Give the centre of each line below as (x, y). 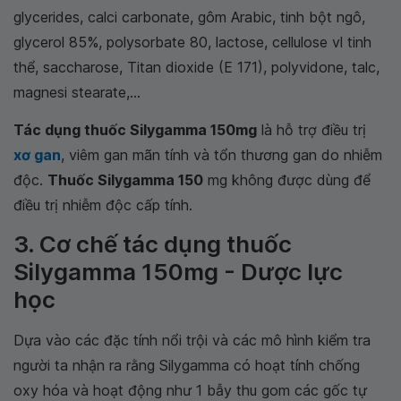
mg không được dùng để (287, 180)
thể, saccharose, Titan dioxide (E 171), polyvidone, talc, (196, 67)
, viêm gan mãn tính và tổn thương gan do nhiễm (222, 155)
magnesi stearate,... (77, 92)
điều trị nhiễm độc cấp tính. (103, 205)
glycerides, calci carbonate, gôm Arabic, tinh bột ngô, (189, 17)
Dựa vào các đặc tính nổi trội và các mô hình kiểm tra (192, 340)
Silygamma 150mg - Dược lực (178, 272)
